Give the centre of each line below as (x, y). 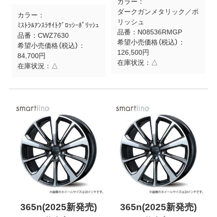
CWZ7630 (53, 36)
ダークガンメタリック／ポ (158, 12)
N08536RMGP (160, 32)
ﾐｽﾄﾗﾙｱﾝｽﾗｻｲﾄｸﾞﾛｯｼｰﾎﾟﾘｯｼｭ (58, 25)
